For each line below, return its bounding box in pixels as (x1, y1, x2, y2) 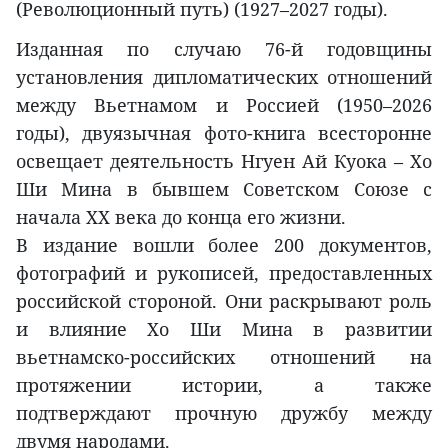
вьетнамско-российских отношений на (16, 345, 432, 370)
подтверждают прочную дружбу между (16, 401, 432, 426)
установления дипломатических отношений (16, 65, 432, 90)
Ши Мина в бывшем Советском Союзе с (16, 177, 432, 202)
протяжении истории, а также (16, 373, 432, 398)
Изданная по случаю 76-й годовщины (16, 37, 432, 62)
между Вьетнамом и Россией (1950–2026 (16, 93, 432, 118)
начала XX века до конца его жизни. (16, 205, 346, 230)
